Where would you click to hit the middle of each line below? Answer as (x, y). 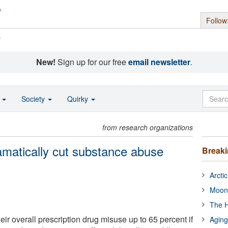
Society (34, 99)
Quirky (79, 99)
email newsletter (159, 62)
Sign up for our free (92, 62)
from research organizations (148, 127)
